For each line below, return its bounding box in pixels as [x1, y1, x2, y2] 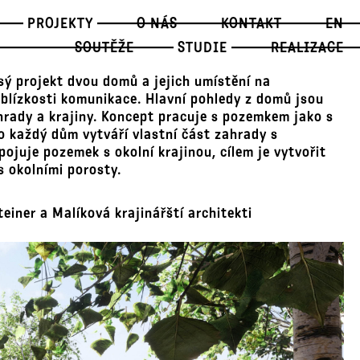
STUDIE [178, 39, 227, 56]
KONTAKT [221, 14, 282, 32]
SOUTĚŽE [75, 39, 134, 56]
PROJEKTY [27, 14, 93, 32]
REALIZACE [271, 39, 344, 56]
